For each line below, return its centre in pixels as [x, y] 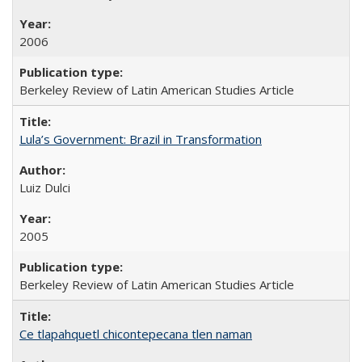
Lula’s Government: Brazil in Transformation [141, 139]
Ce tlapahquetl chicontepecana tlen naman [136, 333]
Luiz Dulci [45, 187]
